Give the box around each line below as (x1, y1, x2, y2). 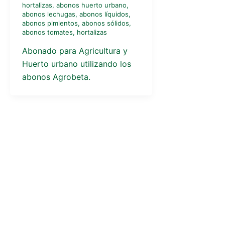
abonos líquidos (79, 10, 129, 18)
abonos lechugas (22, 10, 75, 18)
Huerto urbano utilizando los (22, 59, 131, 69)
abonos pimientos (22, 19, 78, 27)
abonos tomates (22, 28, 73, 36)
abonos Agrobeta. (22, 72, 90, 82)
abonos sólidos (82, 19, 129, 27)
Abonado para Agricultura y (22, 46, 128, 56)
